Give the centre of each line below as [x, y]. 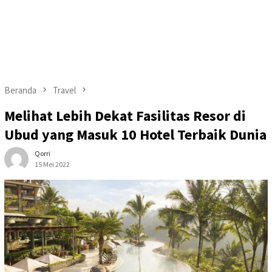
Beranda [20, 90]
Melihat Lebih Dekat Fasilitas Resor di [125, 116]
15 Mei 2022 [52, 165]
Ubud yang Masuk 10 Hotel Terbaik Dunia [135, 135]
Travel [64, 90]
